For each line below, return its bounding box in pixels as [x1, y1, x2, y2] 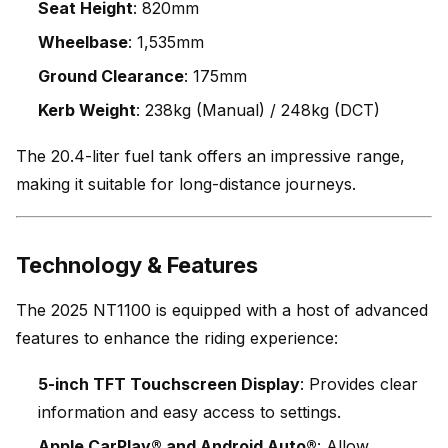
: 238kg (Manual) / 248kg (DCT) [136, 100, 380, 120]
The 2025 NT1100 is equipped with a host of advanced [16, 300, 428, 320]
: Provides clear [300, 374, 418, 394]
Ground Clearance [38, 66, 184, 86]
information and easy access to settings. [38, 402, 341, 422]
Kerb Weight [38, 100, 136, 120]
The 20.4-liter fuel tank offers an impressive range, [16, 146, 405, 166]
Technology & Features [16, 252, 258, 278]
